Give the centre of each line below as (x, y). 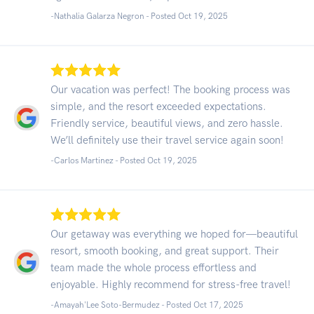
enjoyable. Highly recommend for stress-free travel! (171, 284)
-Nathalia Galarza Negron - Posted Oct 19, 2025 (139, 16)
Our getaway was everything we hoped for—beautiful (174, 234)
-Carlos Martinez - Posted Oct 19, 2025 (124, 160)
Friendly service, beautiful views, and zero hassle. (167, 123)
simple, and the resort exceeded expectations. (158, 106)
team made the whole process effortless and (153, 267)
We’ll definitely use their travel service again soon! (167, 140)
